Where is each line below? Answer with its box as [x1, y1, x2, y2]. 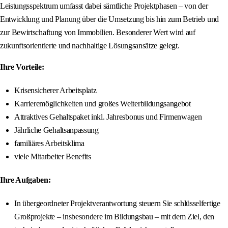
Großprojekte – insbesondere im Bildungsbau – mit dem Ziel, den [14, 212, 215, 221]
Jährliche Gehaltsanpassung [14, 126, 99, 135]
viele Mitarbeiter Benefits [14, 152, 91, 161]
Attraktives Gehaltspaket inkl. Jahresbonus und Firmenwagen [14, 112, 202, 122]
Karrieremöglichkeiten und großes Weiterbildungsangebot [14, 99, 191, 108]
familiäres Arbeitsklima [14, 139, 84, 148]
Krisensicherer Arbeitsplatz [14, 86, 97, 95]
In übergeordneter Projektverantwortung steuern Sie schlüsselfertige [14, 199, 220, 208]
